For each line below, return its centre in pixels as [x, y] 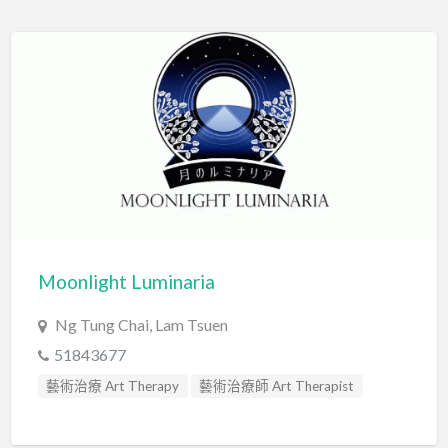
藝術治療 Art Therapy [113, 385]
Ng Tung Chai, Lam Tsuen [141, 324]
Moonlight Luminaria [126, 281]
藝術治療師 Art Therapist [277, 385]
